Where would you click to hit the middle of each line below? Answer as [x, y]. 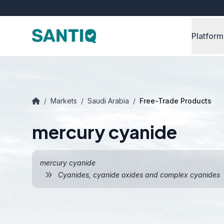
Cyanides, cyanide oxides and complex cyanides [138, 175]
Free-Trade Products [175, 101]
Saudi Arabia [108, 101]
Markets [64, 101]
